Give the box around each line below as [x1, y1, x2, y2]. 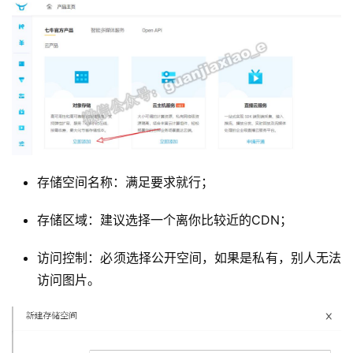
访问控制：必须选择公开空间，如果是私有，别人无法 [37, 249, 341, 266]
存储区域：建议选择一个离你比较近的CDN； [37, 211, 292, 228]
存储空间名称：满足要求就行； [37, 173, 214, 190]
